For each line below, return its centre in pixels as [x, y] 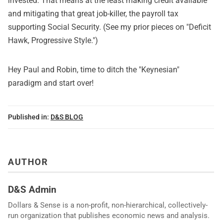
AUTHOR [28, 162]
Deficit [200, 27]
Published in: [28, 117]
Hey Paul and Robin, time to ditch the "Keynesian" [94, 69]
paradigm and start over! [51, 83]
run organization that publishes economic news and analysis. [109, 215]
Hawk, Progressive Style [50, 40]
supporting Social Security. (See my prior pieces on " [98, 27]
